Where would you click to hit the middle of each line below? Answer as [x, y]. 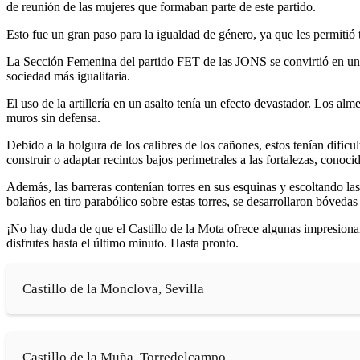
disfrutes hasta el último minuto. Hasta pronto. [123, 243]
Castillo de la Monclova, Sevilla [113, 288]
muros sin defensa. [53, 117]
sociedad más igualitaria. [68, 76]
